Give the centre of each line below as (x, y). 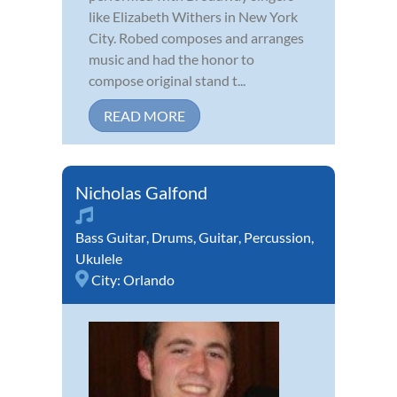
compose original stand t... (167, 81)
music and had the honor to (171, 59)
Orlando (149, 280)
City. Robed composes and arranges (196, 38)
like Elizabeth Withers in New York (193, 17)
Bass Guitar (111, 237)
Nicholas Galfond (141, 193)
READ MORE (144, 116)
